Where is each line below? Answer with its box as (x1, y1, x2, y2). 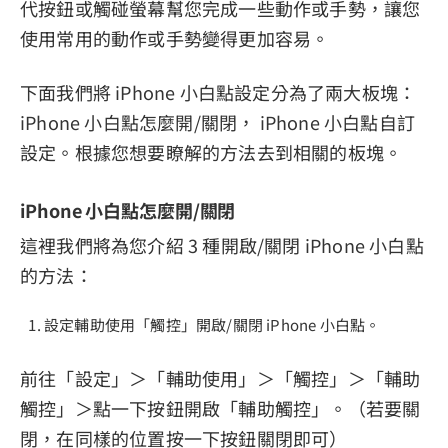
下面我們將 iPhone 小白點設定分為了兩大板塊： (20, 79, 417, 106)
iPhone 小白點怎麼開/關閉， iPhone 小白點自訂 (20, 109, 415, 136)
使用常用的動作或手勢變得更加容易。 (20, 25, 330, 52)
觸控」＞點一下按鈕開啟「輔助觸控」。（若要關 (20, 394, 421, 421)
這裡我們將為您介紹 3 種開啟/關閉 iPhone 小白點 (20, 231, 424, 258)
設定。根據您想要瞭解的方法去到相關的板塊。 (20, 139, 403, 166)
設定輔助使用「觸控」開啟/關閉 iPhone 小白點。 (44, 313, 381, 335)
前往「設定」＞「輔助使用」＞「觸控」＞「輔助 (20, 364, 421, 391)
